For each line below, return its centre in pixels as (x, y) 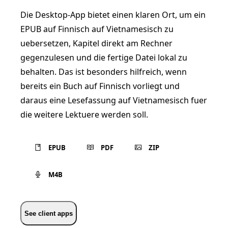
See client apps (49, 213)
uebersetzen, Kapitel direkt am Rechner (96, 43)
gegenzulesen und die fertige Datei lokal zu (104, 58)
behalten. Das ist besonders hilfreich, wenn (104, 72)
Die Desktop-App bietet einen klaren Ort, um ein (113, 15)
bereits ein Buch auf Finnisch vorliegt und (100, 86)
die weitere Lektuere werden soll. (84, 115)
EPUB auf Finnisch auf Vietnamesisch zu (97, 29)
